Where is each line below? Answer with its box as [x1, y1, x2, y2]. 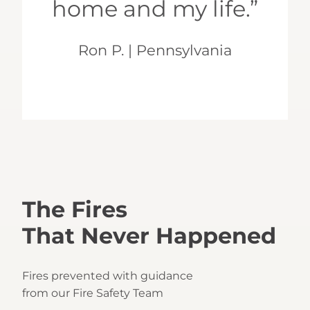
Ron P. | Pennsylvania [78, 42, 232, 60]
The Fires [22, 195, 127, 223]
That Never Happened [22, 221, 276, 249]
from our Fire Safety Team [22, 286, 163, 300]
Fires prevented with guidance [22, 269, 193, 283]
